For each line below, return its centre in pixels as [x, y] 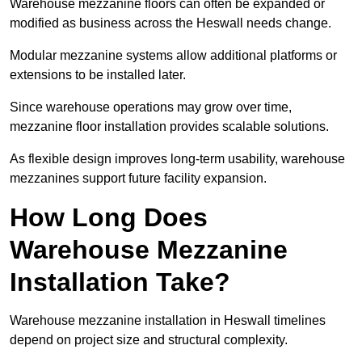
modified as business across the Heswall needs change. [170, 23]
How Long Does [109, 218]
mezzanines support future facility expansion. [138, 179]
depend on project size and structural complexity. [149, 340]
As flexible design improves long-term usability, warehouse [177, 159]
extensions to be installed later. [98, 75]
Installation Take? [120, 282]
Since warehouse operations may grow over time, [151, 107]
